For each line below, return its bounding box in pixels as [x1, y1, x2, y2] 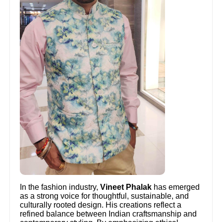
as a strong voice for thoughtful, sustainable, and [20, 192, 189, 201]
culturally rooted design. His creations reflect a [20, 201, 182, 210]
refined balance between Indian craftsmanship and [20, 210, 197, 219]
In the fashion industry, [20, 183, 101, 192]
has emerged [152, 183, 200, 192]
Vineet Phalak [100, 183, 152, 192]
